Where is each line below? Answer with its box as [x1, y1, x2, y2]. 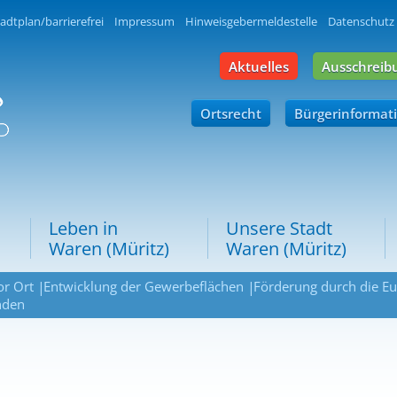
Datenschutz [328, 13, 394, 29]
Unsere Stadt [225, 216, 332, 240]
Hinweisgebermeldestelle [185, 13, 317, 29]
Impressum [114, 13, 175, 29]
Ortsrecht [200, 105, 261, 122]
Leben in [48, 216, 118, 240]
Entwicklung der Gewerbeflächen [43, 277, 244, 295]
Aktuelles [229, 58, 289, 75]
